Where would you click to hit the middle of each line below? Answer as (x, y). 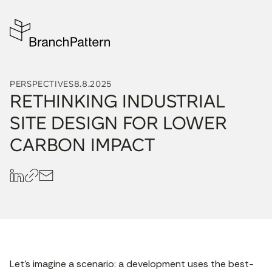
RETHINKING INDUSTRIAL (117, 101)
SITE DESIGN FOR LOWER (118, 123)
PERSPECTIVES (42, 84)
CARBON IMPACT (82, 144)
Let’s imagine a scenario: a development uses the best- (132, 264)
